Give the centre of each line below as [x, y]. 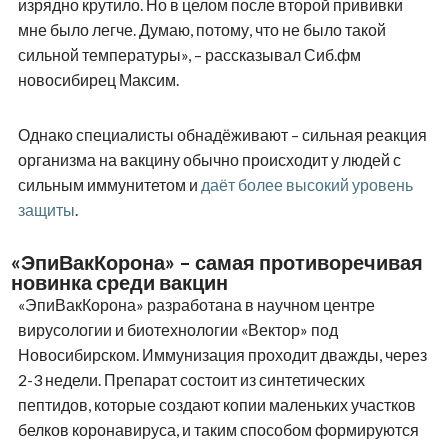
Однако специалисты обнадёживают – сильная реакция [222, 135]
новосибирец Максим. [98, 80]
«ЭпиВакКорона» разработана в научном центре [196, 305]
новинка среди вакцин [119, 282]
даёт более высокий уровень [306, 185]
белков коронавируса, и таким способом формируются [218, 430]
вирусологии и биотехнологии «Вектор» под [177, 330]
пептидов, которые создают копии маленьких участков [216, 405]
